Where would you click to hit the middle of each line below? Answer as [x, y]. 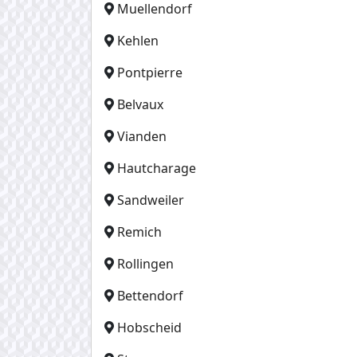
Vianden [142, 136]
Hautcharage [157, 168]
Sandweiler [151, 200]
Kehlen [138, 40]
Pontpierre [150, 72]
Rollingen [145, 263]
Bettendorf [150, 295]
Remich [139, 231]
